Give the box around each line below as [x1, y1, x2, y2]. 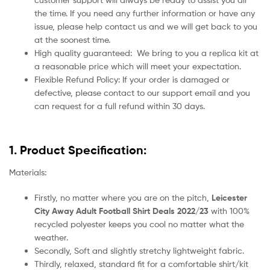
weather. [34, 232, 68, 243]
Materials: [9, 167, 46, 178]
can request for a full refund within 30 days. [34, 101, 205, 111]
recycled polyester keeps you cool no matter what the [34, 219, 244, 230]
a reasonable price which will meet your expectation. [34, 61, 241, 72]
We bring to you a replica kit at [137, 48, 259, 58]
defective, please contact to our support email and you [34, 87, 250, 98]
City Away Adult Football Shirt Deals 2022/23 [34, 206, 209, 217]
